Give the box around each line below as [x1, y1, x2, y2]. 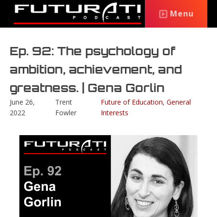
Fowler [55, 108, 77, 117]
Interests [100, 108, 128, 117]
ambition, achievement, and [10, 62, 182, 77]
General [166, 97, 191, 107]
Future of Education [100, 97, 163, 107]
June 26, [10, 97, 35, 107]
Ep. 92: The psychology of [10, 44, 175, 58]
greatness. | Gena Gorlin [10, 80, 165, 95]
